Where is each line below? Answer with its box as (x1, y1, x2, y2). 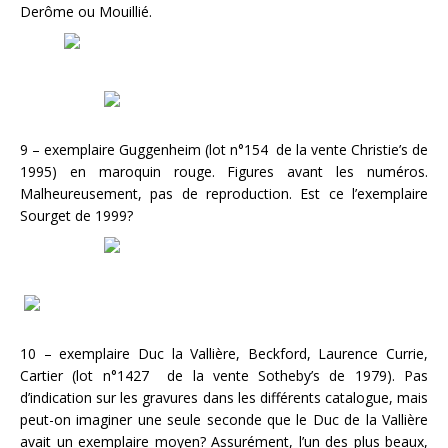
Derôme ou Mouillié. (20, 2, 152, 21)
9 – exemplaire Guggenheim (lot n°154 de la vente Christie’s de (20, 140, 428, 159)
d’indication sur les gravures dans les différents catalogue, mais (20, 388, 428, 407)
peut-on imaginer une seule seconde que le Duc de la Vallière (20, 410, 428, 429)
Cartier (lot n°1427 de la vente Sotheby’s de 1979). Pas (20, 366, 428, 385)
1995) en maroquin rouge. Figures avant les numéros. (20, 162, 428, 181)
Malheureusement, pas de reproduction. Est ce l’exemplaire (20, 184, 428, 203)
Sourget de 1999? (20, 206, 133, 225)
